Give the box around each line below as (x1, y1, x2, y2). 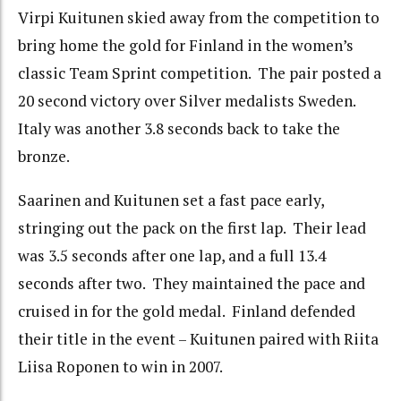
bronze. (18, 146, 70, 167)
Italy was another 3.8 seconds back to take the (18, 118, 340, 140)
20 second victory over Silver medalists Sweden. (18, 90, 359, 112)
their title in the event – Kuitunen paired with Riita (18, 328, 379, 349)
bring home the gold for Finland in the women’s (18, 35, 354, 56)
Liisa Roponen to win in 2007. (18, 355, 223, 377)
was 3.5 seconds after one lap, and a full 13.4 (18, 244, 326, 266)
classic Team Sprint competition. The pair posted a (18, 63, 381, 84)
